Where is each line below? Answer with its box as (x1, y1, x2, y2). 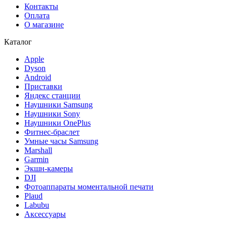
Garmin (24, 155, 49, 164)
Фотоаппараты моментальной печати (24, 182, 154, 191)
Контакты (24, 2, 58, 11)
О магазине (24, 20, 64, 29)
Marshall (24, 145, 52, 155)
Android (24, 72, 51, 82)
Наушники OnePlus (24, 118, 91, 127)
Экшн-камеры (24, 164, 73, 173)
